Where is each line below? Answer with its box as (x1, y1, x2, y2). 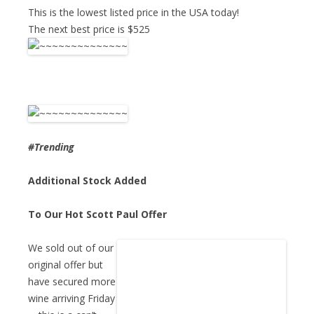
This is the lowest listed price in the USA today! (28, 5, 239, 19)
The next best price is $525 (28, 22, 150, 36)
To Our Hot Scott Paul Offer (28, 207, 167, 221)
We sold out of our (28, 240, 114, 254)
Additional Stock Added (28, 173, 146, 187)
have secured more (28, 274, 116, 288)
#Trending (28, 139, 74, 153)
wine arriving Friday (28, 291, 115, 305)
